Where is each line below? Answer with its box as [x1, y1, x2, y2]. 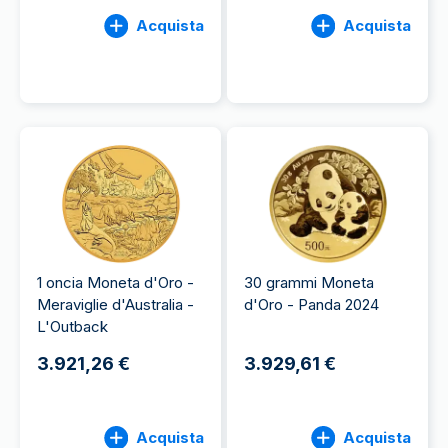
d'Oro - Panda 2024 [244, 295, 379, 314]
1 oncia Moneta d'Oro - [37, 273, 194, 292]
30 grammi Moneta [244, 273, 374, 292]
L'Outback [37, 317, 108, 336]
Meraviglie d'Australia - [37, 295, 194, 314]
